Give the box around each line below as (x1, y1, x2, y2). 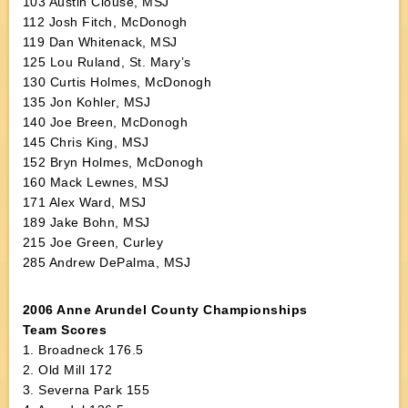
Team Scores (22, 322, 107, 337)
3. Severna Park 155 (22, 382, 150, 397)
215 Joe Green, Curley (22, 235, 164, 250)
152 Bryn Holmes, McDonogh (22, 155, 204, 169)
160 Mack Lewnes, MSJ (22, 175, 169, 189)
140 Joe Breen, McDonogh (22, 115, 189, 129)
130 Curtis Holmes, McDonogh (22, 75, 212, 89)
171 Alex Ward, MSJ (22, 195, 147, 209)
